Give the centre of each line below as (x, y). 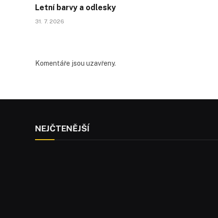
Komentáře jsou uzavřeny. (75, 63)
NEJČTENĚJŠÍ (62, 128)
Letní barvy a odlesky (75, 7)
